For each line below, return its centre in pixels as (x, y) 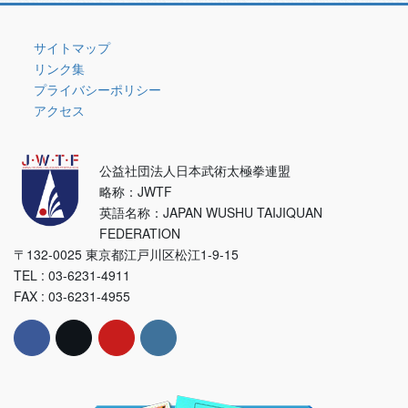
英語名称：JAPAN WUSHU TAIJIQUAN (211, 212)
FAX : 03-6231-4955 (72, 296)
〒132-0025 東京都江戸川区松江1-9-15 (126, 254)
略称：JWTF (136, 191)
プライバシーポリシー (95, 89)
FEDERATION (140, 233)
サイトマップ (70, 47)
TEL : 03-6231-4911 (72, 275)
